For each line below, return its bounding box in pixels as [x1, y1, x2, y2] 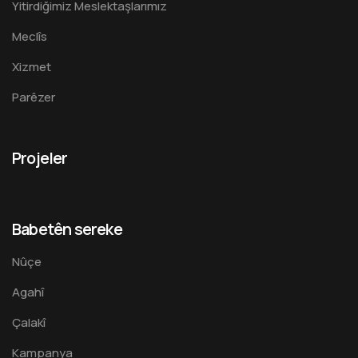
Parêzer [12, 89, 55, 105]
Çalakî [12, 314, 46, 331]
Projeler [12, 147, 68, 169]
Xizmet [12, 58, 51, 75]
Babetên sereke [12, 218, 122, 240]
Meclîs [12, 28, 47, 45]
